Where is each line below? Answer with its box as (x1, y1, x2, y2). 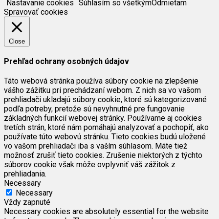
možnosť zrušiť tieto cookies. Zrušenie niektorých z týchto (4, 151, 202, 160)
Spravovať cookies (4, 7, 68, 17)
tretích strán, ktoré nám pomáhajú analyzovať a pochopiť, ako (4, 123, 209, 132)
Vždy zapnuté (4, 197, 50, 207)
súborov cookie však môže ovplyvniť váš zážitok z (4, 160, 175, 170)
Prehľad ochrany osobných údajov (4, 56, 129, 66)
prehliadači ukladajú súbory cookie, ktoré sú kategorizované (4, 95, 207, 105)
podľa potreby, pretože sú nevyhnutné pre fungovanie (4, 104, 185, 114)
